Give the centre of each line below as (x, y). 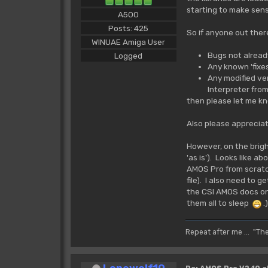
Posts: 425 (129, 28)
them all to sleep (219, 202)
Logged (129, 55)
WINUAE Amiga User (129, 42)
